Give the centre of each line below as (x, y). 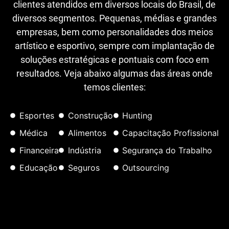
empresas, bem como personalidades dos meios (114, 32)
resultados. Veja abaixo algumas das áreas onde (114, 74)
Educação (38, 168)
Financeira (39, 151)
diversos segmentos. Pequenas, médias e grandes (114, 18)
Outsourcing (146, 168)
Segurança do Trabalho (167, 151)
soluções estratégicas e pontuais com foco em (114, 60)
